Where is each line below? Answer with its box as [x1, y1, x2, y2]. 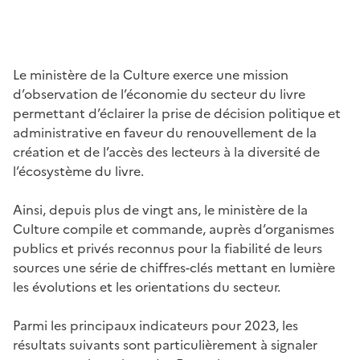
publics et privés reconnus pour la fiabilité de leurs [13, 238, 322, 258]
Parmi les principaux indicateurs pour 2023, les [13, 315, 298, 335]
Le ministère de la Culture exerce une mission [13, 64, 288, 84]
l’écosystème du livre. [13, 161, 144, 181]
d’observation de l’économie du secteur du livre [13, 84, 305, 104]
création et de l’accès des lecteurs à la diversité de [13, 141, 320, 162]
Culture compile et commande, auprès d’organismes [13, 219, 334, 239]
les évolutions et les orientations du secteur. [13, 276, 280, 297]
